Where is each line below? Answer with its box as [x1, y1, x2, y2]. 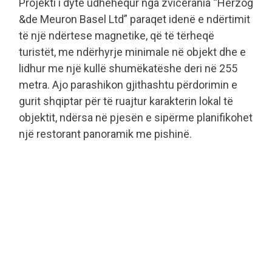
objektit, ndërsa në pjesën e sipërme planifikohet [19, 110, 253, 124]
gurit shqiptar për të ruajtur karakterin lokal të [19, 94, 233, 107]
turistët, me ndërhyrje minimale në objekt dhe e [19, 45, 246, 58]
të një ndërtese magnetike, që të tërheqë [19, 29, 214, 42]
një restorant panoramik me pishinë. [19, 127, 192, 140]
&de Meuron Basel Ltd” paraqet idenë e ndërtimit [19, 12, 250, 25]
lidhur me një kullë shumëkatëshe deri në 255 [19, 61, 237, 75]
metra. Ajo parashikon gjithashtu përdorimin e [19, 78, 237, 91]
